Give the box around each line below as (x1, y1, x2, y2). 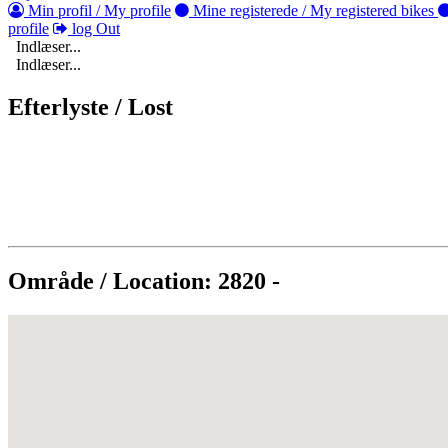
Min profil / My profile (24, 2, 171, 19)
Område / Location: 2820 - (8, 267, 280, 294)
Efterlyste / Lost (8, 93, 173, 120)
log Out (68, 20, 120, 37)
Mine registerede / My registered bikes (189, 2, 438, 19)
